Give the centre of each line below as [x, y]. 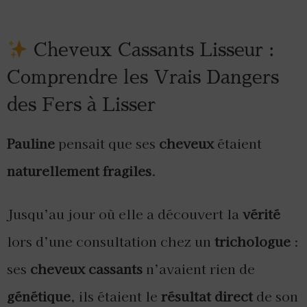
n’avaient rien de [199, 269]
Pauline [31, 144]
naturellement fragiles [79, 171]
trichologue [253, 242]
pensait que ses [107, 144]
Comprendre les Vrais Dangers [143, 78]
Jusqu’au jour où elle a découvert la [125, 214]
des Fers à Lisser [81, 105]
